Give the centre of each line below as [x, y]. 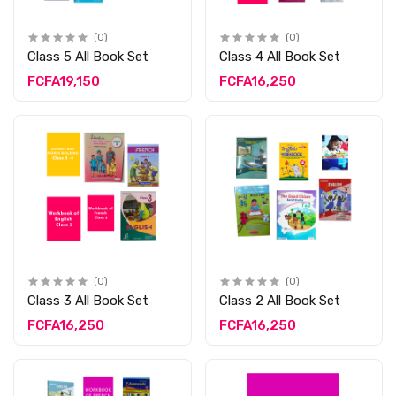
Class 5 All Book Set [88, 56]
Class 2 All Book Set [279, 301]
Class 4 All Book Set [279, 56]
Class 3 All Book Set [88, 301]
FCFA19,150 [64, 81]
